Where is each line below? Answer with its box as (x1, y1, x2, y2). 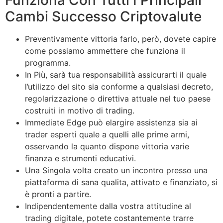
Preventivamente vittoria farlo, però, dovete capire (25, 34, 216, 44)
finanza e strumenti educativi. (25, 153, 136, 164)
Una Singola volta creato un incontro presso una (25, 165, 208, 176)
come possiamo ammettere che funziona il (25, 46, 185, 56)
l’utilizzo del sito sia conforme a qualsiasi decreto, (25, 82, 213, 92)
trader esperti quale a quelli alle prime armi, (25, 129, 189, 140)
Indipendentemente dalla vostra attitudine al (25, 201, 191, 212)
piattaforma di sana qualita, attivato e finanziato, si (25, 177, 218, 188)
